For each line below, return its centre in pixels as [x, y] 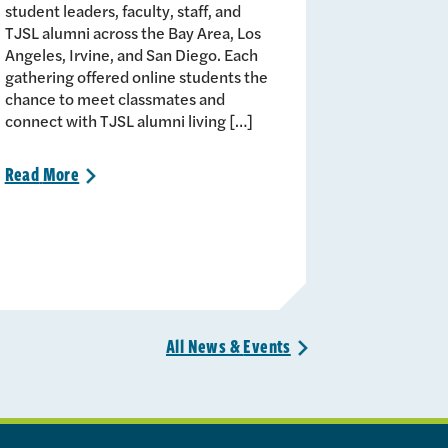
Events [267, 345]
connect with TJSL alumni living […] [128, 120]
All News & [202, 345]
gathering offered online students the [136, 76]
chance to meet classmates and [114, 98]
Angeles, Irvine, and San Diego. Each [131, 54]
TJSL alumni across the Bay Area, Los [132, 32]
